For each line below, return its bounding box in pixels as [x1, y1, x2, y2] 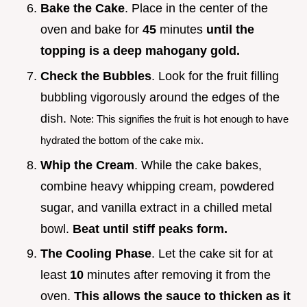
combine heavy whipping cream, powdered [40, 179, 274, 193]
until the [206, 23, 254, 37]
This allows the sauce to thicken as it [74, 289, 291, 304]
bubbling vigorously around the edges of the [40, 90, 280, 105]
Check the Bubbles [40, 69, 151, 84]
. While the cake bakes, [134, 158, 262, 172]
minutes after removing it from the [84, 268, 271, 282]
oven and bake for [40, 23, 143, 37]
